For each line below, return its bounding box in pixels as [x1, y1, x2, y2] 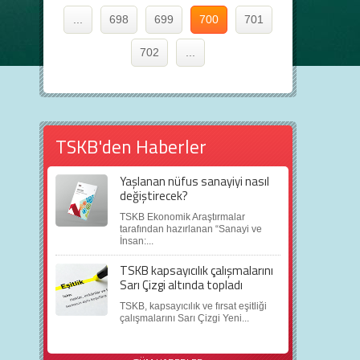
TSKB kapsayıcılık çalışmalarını [120, 261, 273, 280]
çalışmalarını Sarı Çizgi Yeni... [120, 313, 249, 324]
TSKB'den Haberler [55, 133, 207, 161]
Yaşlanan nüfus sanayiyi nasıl [120, 172, 269, 190]
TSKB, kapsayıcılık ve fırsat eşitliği [120, 301, 267, 312]
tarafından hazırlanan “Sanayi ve [120, 223, 262, 235]
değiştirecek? [120, 186, 188, 205]
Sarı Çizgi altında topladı [120, 276, 243, 294]
